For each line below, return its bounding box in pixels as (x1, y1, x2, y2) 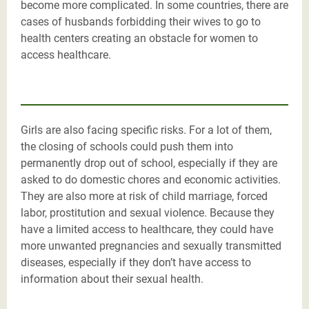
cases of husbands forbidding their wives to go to (21, 14, 261, 28)
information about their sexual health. (21, 272, 203, 286)
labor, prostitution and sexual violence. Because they (21, 206, 275, 219)
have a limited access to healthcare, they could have (21, 222, 273, 236)
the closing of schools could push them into (21, 139, 233, 153)
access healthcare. (21, 48, 111, 61)
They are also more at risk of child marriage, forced (21, 189, 268, 203)
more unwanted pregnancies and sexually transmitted (21, 239, 281, 252)
